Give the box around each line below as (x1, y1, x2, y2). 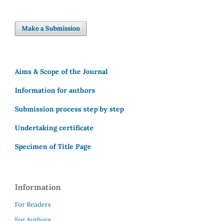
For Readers (15, 200, 51, 209)
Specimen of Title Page (15, 142, 91, 151)
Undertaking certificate (15, 123, 94, 133)
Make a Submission (22, 24, 80, 33)
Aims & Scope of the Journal (15, 67, 108, 76)
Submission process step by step (15, 105, 124, 114)
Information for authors (15, 86, 95, 95)
